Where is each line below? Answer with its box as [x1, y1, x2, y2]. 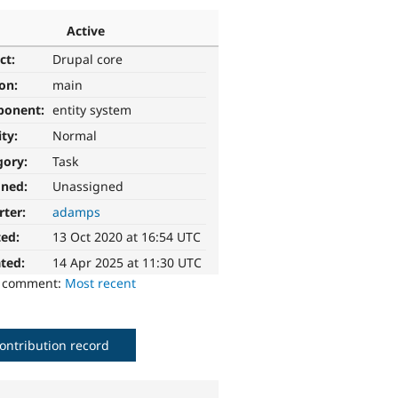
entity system [52, 101, 132, 119]
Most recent [65, 275, 137, 292]
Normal [52, 127, 98, 145]
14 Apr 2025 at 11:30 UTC [52, 254, 203, 272]
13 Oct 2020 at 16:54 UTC [52, 228, 202, 246]
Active [66, 21, 105, 39]
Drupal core [52, 51, 123, 68]
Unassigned [52, 178, 124, 195]
